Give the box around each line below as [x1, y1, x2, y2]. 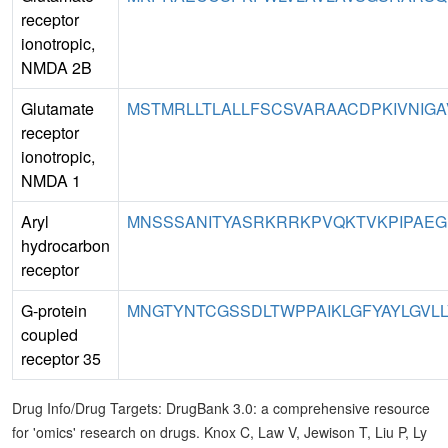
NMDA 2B [21, 56, 92, 80]
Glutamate [21, 97, 94, 121]
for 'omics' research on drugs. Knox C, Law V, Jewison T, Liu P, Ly [12, 422, 427, 443]
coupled [21, 323, 78, 347]
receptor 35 [21, 347, 101, 371]
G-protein [21, 299, 87, 323]
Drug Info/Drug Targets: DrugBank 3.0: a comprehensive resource [12, 398, 430, 419]
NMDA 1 [21, 169, 81, 193]
